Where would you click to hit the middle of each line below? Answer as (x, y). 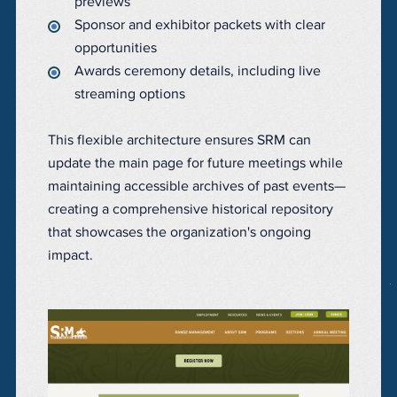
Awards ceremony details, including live (198, 71)
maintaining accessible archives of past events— (197, 187)
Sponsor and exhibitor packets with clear (200, 25)
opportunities (116, 48)
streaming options (130, 94)
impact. (70, 256)
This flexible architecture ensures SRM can (179, 140)
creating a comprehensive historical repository (191, 210)
